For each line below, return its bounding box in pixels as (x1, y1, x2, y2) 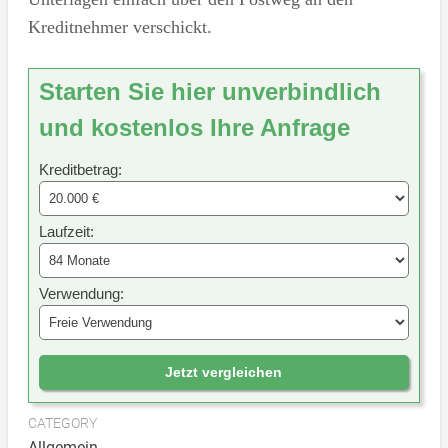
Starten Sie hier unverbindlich (38, 77, 381, 105)
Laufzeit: (38, 222, 94, 240)
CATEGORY (27, 414, 97, 431)
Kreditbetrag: (38, 160, 122, 178)
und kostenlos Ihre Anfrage (38, 113, 350, 141)
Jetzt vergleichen (165, 363, 283, 380)
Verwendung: (38, 284, 124, 302)
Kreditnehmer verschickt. (27, 16, 212, 37)
